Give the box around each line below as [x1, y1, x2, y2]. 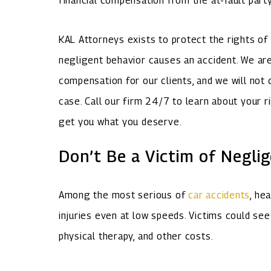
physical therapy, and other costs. [58, 230, 214, 243]
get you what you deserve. [58, 116, 182, 128]
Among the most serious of [58, 189, 189, 201]
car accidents [188, 189, 250, 201]
